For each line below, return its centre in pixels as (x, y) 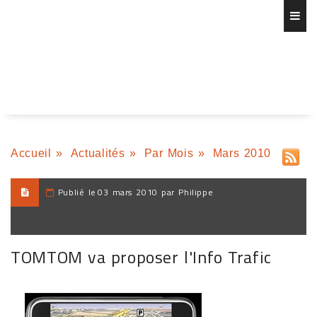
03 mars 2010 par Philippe (156, 192)
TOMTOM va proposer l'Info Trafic (141, 257)
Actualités (98, 153)
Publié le (77, 192)
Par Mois (169, 153)
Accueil (31, 153)
